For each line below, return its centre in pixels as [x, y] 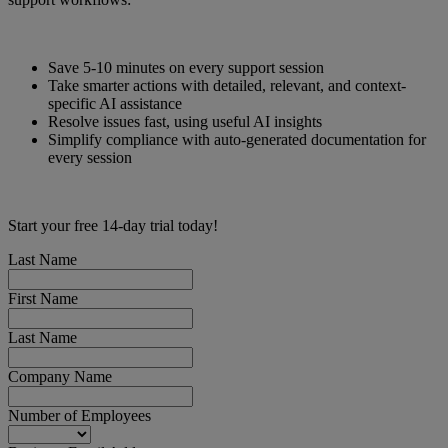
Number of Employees [79, 416]
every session [90, 158]
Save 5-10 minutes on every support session [186, 68]
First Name [43, 299]
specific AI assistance [115, 104]
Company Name [60, 377]
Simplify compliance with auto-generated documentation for [237, 140]
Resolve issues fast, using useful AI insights [185, 122]
